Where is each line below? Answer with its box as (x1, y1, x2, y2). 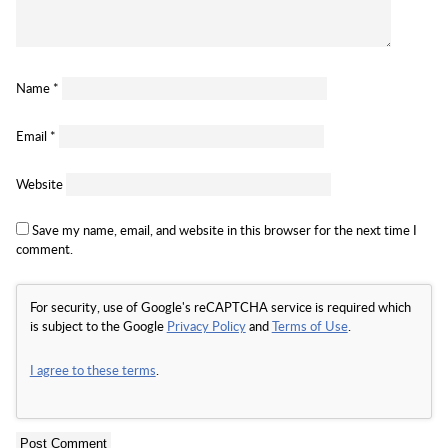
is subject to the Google (29, 317, 167, 336)
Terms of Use (271, 317, 348, 336)
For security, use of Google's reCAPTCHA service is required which (29, 298, 411, 317)
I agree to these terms (29, 361, 156, 380)
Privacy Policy (166, 317, 246, 336)
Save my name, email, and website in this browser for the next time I (31, 221, 417, 240)
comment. (15, 240, 73, 259)
